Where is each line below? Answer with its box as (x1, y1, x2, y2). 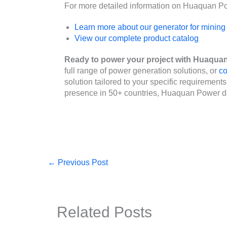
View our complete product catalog (74, 33, 199, 43)
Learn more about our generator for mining (74, 22, 225, 31)
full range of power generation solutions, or (64, 66, 219, 75)
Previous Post (56, 158, 108, 167)
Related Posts (57, 204, 152, 221)
